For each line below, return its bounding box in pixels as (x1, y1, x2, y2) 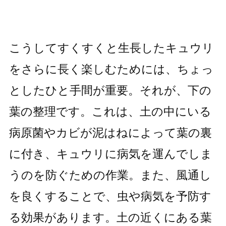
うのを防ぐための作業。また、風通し (9, 168, 211, 182)
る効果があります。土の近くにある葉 (9, 211, 212, 224)
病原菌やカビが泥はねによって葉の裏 (9, 126, 212, 140)
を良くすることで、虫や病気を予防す (9, 190, 211, 203)
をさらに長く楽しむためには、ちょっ (9, 63, 213, 76)
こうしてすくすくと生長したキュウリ (9, 41, 214, 55)
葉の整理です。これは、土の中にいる (9, 105, 211, 119)
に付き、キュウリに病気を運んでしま (9, 147, 212, 161)
